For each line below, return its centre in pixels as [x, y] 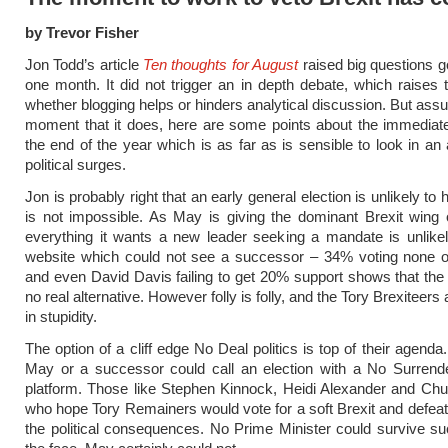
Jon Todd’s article [84, 64]
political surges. [75, 164]
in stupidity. [61, 316]
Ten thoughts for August [221, 64]
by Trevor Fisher [82, 32]
